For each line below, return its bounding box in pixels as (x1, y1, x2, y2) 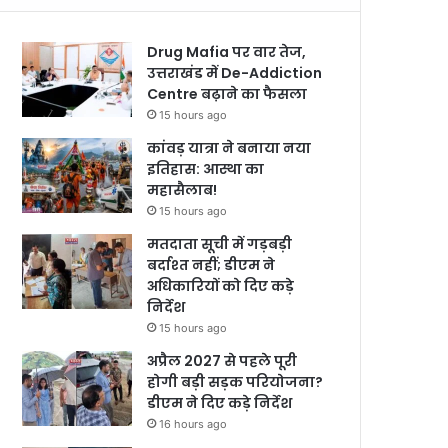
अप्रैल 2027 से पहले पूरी (147, 351, 298, 371)
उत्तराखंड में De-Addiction (147, 63, 323, 83)
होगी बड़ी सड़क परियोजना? (147, 372, 324, 392)
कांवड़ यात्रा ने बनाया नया (147, 138, 312, 158)
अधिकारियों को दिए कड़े (147, 276, 295, 296)
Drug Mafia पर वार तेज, (147, 42, 307, 62)
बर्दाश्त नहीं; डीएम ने (147, 255, 276, 275)
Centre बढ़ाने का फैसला (147, 84, 308, 104)
